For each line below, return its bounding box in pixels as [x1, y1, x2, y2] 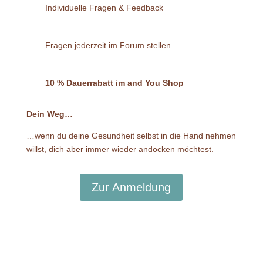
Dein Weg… [26, 109, 73, 119]
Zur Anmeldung [92, 180, 171, 194]
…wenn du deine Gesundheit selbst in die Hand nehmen [26, 130, 236, 140]
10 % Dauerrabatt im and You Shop [45, 77, 184, 87]
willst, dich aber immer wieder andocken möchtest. [26, 144, 214, 154]
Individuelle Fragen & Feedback [45, 2, 163, 12]
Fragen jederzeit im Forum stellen [45, 40, 171, 50]
